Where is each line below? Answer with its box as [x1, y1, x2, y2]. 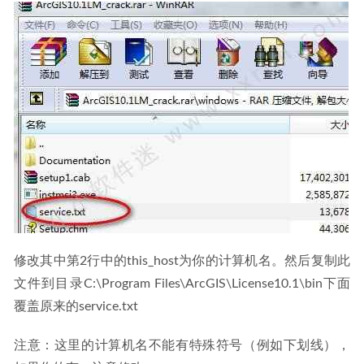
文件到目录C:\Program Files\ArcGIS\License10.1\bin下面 [14, 277, 350, 291]
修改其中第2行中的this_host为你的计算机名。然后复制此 [14, 254, 350, 268]
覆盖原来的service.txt [14, 300, 138, 314]
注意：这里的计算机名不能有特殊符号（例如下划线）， [14, 339, 350, 353]
